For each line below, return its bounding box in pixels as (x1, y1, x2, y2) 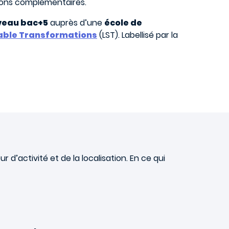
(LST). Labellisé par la (97, 29, 178, 41)
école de (104, 17, 142, 29)
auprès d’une (48, 17, 104, 29)
